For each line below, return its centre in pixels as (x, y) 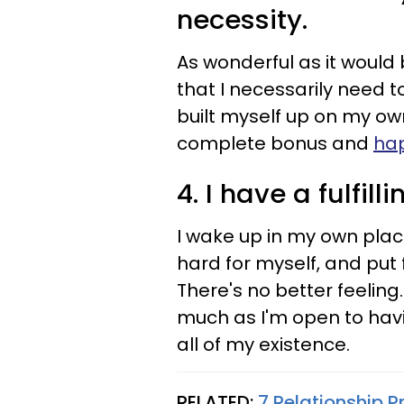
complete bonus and (275, 143)
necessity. (242, 20)
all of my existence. (263, 344)
